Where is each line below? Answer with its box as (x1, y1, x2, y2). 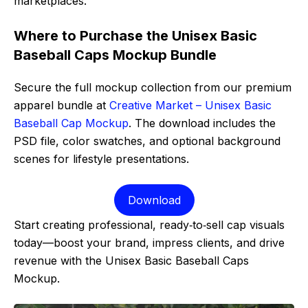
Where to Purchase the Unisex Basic (14, 27, 257, 45)
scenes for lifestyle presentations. (14, 152, 189, 166)
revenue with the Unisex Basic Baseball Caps (14, 254, 249, 268)
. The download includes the (129, 116, 276, 131)
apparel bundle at (14, 98, 109, 113)
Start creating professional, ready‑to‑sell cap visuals (14, 218, 285, 232)
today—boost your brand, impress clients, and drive (14, 236, 285, 250)
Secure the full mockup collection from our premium (14, 80, 291, 95)
